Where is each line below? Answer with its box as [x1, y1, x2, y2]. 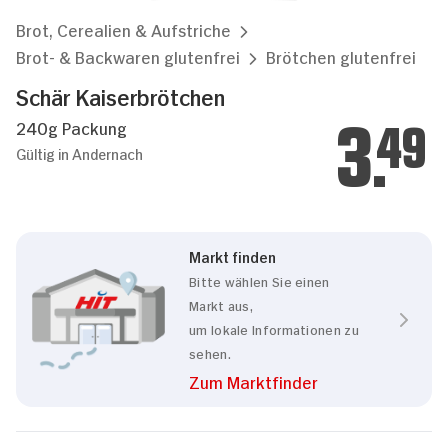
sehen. [189, 344, 231, 361]
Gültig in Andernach [16, 143, 143, 162]
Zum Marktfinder [189, 370, 318, 392]
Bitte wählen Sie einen [189, 272, 330, 289]
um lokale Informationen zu [189, 320, 359, 337]
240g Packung [16, 116, 127, 138]
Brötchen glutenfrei [266, 45, 416, 67]
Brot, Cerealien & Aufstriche [16, 18, 231, 40]
